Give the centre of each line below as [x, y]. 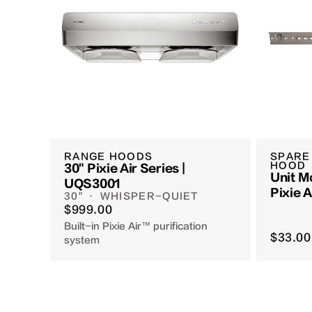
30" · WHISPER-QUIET [131, 196]
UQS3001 [92, 184]
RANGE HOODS [109, 157]
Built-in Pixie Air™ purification [136, 226]
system [82, 240]
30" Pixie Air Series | [125, 169]
